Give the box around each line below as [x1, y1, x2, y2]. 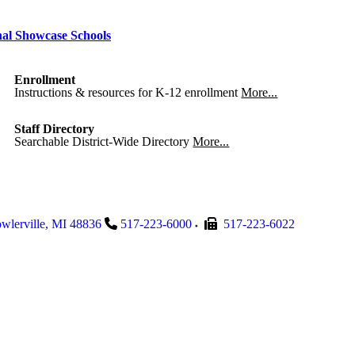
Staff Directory [14, 122, 95, 136]
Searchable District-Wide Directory [14, 135, 190, 148]
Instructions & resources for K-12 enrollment [14, 86, 239, 99]
